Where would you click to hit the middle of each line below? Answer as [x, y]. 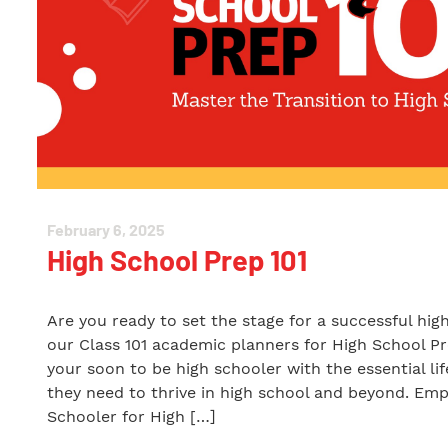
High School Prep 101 [177, 259]
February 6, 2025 [106, 229]
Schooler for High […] [131, 416]
